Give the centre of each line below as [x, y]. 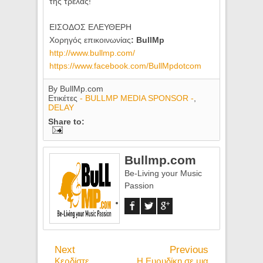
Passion [139, 185]
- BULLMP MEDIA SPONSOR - [137, 98]
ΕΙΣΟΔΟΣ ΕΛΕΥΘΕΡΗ [91, 27]
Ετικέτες [64, 98]
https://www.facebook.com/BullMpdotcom [126, 66]
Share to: [67, 121]
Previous [189, 249]
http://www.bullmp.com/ [92, 53]
